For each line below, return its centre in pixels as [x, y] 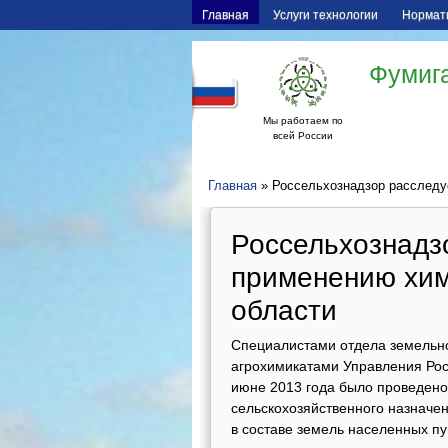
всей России [303, 135]
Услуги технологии [325, 15]
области [284, 310]
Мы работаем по [303, 120]
